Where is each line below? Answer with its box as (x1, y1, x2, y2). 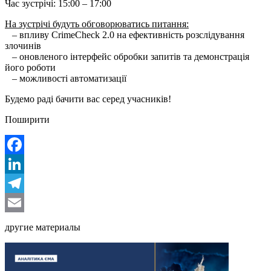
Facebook (5, 158, 42, 169)
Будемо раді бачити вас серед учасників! (5, 93, 171, 104)
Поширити (5, 114, 50, 125)
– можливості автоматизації (5, 73, 126, 83)
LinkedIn (5, 177, 40, 188)
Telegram (5, 197, 41, 207)
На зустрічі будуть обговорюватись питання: (5, 18, 189, 29)
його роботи (5, 62, 56, 73)
